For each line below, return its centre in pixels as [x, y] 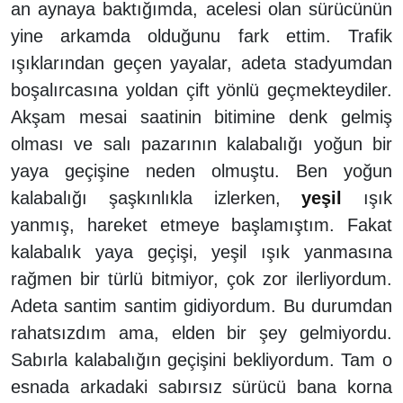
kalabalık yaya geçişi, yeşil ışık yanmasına [201, 251]
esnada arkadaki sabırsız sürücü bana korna [201, 386]
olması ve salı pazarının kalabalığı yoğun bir [201, 143]
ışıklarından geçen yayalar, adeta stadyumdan [201, 63]
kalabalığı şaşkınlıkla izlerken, [157, 197]
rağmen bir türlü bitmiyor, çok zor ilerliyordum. [201, 278]
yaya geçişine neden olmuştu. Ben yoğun [201, 170]
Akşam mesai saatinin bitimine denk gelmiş [201, 116]
